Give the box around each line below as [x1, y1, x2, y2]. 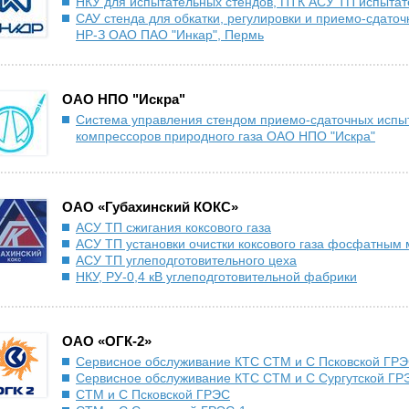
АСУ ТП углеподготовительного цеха [76, 253, 297, 267]
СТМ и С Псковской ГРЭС [76, 387, 230, 402]
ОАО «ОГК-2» [62, 333, 152, 349]
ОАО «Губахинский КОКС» [62, 199, 238, 215]
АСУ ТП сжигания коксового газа [76, 220, 271, 235]
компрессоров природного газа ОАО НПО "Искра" [76, 129, 375, 143]
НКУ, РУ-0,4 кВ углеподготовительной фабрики [76, 269, 357, 284]
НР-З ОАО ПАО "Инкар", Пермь [76, 27, 264, 42]
